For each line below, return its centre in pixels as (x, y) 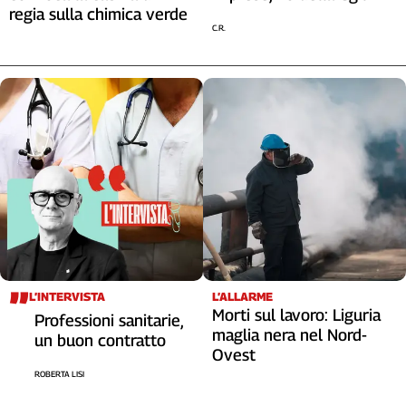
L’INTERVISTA (67, 296)
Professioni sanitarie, (109, 320)
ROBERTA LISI (59, 373)
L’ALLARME (242, 296)
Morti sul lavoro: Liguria (296, 314)
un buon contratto (100, 340)
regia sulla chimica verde (98, 14)
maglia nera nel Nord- (290, 334)
